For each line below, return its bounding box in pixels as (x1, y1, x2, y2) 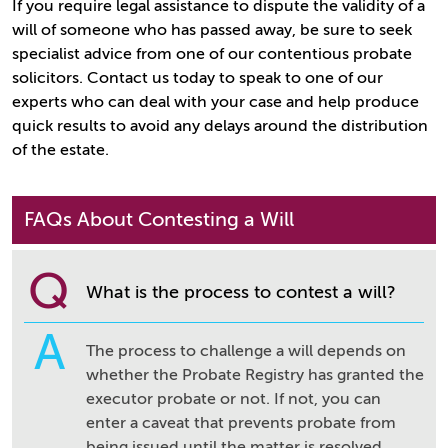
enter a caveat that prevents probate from (86, 414, 396, 432)
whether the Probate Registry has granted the (86, 366, 424, 384)
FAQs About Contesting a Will (24, 208, 294, 231)
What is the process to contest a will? (86, 282, 396, 302)
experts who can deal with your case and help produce (12, 93, 419, 111)
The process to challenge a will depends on (86, 342, 406, 360)
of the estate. (12, 141, 109, 159)
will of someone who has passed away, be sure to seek (12, 21, 412, 39)
